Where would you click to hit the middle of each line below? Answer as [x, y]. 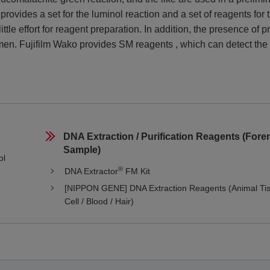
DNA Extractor [91, 171]
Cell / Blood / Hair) [99, 201]
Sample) [82, 150]
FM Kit [136, 171]
